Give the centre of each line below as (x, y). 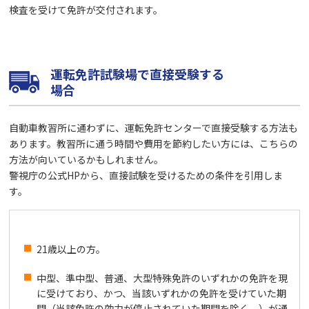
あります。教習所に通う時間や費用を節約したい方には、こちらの (154, 143)
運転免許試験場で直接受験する (138, 73)
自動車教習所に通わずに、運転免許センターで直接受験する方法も (154, 127)
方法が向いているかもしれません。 (87, 159)
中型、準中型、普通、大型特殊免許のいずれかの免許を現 (162, 278)
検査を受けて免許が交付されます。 (86, 9)
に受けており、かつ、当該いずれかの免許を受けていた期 (162, 293)
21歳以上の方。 (71, 249)
